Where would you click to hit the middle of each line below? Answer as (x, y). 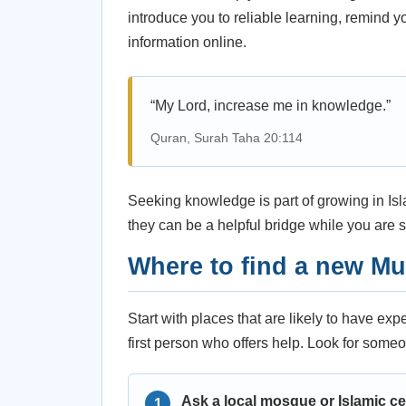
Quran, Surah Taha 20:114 (227, 138)
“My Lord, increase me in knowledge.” (271, 106)
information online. (187, 42)
